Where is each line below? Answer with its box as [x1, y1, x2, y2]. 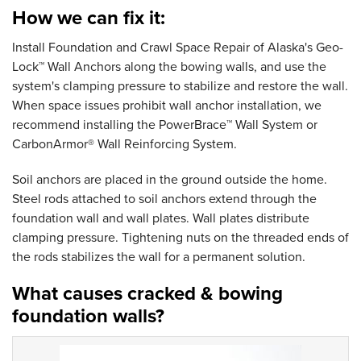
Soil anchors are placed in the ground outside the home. [12, 172, 327, 189]
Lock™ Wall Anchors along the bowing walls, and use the [12, 59, 326, 76]
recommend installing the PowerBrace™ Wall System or [12, 117, 317, 134]
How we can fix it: [12, 6, 165, 31]
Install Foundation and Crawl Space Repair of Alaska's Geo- [12, 39, 343, 56]
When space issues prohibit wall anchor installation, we [12, 98, 322, 114]
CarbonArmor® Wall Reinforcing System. [12, 136, 237, 153]
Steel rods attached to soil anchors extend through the [12, 191, 317, 208]
